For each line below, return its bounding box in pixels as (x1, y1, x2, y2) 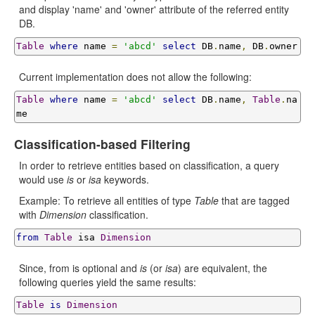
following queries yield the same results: (19, 275, 196, 289)
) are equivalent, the (178, 261, 267, 275)
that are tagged (219, 193, 290, 207)
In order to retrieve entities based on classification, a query (19, 158, 279, 172)
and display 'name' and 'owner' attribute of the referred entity (19, 2, 289, 16)
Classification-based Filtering (14, 135, 191, 153)
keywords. (101, 172, 149, 186)
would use (19, 172, 67, 186)
